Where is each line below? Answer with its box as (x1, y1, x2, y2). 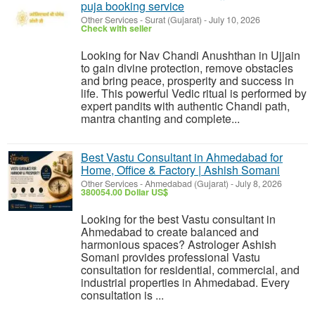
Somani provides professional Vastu (81, 249, 260, 265)
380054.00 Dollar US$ (81, 186, 168, 198)
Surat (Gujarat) (145, 13, 202, 26)
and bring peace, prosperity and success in (81, 72, 294, 89)
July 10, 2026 (207, 13, 260, 26)
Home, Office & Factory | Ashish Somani (81, 162, 280, 178)
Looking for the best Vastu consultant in (81, 211, 276, 227)
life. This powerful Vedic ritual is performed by (81, 85, 307, 101)
